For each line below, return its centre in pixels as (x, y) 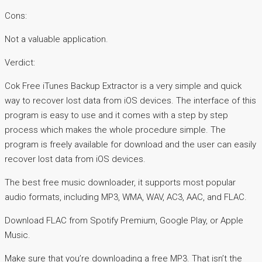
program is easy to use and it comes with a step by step (116, 116)
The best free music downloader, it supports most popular (120, 183)
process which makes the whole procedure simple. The (115, 130)
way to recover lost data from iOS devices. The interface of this (130, 101)
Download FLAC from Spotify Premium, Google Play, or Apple (124, 221)
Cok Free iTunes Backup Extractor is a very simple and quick (123, 86)
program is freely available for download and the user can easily (130, 145)
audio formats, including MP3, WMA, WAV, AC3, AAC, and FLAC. (126, 197)
